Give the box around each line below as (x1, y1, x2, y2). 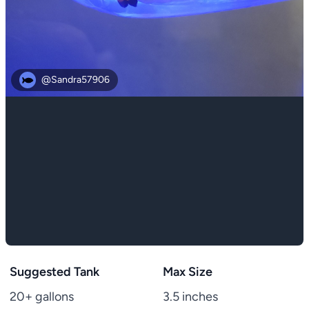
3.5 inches (163, 289, 218, 304)
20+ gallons (10, 289, 74, 304)
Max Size (163, 264, 212, 279)
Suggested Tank (10, 264, 99, 279)
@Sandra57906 (41, 74, 110, 86)
